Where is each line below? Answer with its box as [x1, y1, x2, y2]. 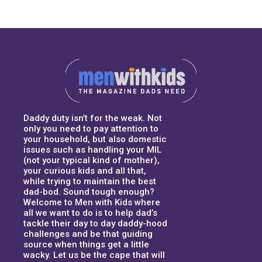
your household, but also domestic [23, 133, 167, 144]
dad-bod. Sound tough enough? [23, 186, 154, 197]
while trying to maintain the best [23, 175, 156, 187]
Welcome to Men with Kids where [23, 196, 160, 208]
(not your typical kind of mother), [23, 154, 160, 166]
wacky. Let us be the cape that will [23, 249, 165, 260]
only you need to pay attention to [23, 123, 158, 134]
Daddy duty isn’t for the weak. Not [23, 112, 162, 123]
